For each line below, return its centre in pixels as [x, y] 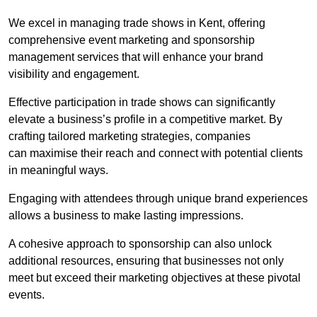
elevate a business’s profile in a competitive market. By [145, 120]
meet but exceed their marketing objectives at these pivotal [155, 278]
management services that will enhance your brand [136, 57]
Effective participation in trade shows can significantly [142, 103]
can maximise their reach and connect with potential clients [156, 154]
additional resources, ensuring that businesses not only [146, 261]
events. [27, 295]
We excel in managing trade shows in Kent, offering [137, 23]
